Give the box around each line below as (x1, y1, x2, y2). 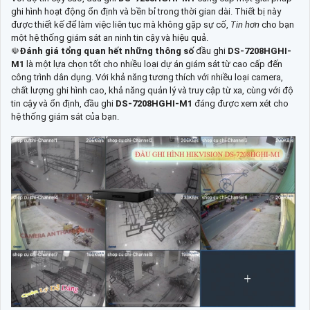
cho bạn (259, 19, 294, 30)
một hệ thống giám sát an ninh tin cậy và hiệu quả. (11, 33, 208, 44)
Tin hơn (230, 19, 259, 30)
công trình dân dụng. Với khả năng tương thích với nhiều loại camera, (11, 72, 283, 83)
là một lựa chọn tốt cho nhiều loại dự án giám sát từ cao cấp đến (26, 59, 282, 70)
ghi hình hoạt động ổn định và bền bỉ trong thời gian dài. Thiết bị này (11, 6, 281, 17)
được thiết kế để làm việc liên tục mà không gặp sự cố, (11, 19, 230, 30)
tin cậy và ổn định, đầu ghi (11, 98, 116, 109)
